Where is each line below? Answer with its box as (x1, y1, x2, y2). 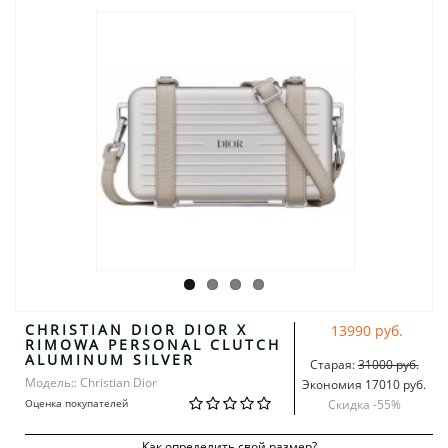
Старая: (309, 355, 355, 373)
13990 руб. (330, 320, 403, 340)
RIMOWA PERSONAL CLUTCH (25, 334, 281, 354)
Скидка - (327, 395, 377, 413)
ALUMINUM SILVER (25, 349, 195, 369)
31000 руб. (357, 355, 419, 373)
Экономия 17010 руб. (302, 375, 427, 393)
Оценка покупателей (25, 395, 128, 410)
